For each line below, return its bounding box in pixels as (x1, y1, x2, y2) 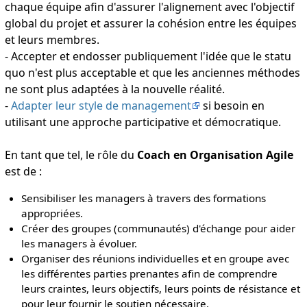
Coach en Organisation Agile (136, 147, 293, 162)
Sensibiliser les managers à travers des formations (21, 191, 267, 205)
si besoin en (199, 97, 265, 113)
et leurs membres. (4, 32, 99, 47)
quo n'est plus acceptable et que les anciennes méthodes (4, 64, 300, 80)
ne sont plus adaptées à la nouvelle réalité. (4, 81, 225, 97)
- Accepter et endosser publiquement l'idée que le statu (4, 48, 291, 64)
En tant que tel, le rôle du (4, 147, 137, 162)
